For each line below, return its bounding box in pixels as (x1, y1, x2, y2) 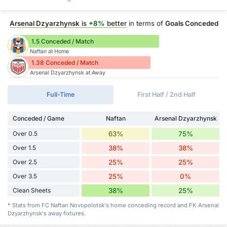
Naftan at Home (30, 48, 69, 55)
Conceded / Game (13, 115, 64, 123)
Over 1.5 (13, 144, 36, 152)
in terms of (127, 19, 165, 27)
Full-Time (47, 91, 74, 99)
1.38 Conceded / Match (31, 59, 98, 67)
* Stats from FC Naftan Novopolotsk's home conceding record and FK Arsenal (8, 202, 219, 209)
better (105, 19, 127, 27)
